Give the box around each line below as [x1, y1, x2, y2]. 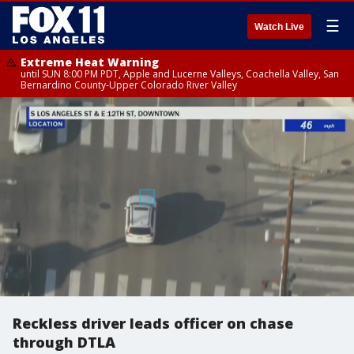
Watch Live [254, 21, 304, 32]
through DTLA [13, 333, 115, 352]
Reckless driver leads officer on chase [13, 314, 293, 333]
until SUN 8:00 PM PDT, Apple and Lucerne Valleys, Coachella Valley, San [21, 67, 339, 81]
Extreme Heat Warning [21, 55, 159, 70]
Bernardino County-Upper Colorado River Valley [21, 78, 237, 92]
